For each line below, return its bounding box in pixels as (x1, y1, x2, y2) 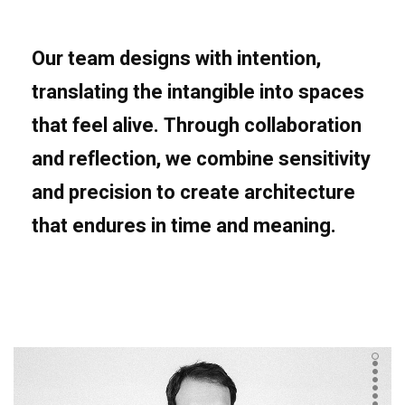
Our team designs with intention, (32, 43, 321, 73)
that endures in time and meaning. (32, 211, 336, 240)
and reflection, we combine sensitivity (32, 144, 371, 174)
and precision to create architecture (32, 177, 355, 207)
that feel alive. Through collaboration (32, 110, 362, 140)
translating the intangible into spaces (32, 77, 364, 107)
